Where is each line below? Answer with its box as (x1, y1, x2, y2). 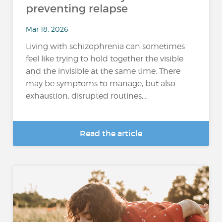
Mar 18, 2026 (26, 24, 68, 33)
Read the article (80, 128, 142, 138)
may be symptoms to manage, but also (26, 79, 176, 89)
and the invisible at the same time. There (26, 66, 181, 76)
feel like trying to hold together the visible (26, 54, 184, 64)
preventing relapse (26, 2, 128, 15)
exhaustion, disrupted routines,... (26, 91, 148, 101)
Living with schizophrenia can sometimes (26, 42, 185, 52)
